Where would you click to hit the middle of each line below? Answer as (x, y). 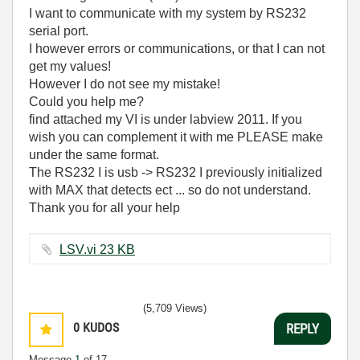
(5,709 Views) (175, 308)
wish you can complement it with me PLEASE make (176, 137)
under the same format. (94, 155)
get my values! (70, 66)
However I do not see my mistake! (125, 84)
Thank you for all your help (104, 208)
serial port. (59, 31)
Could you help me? (86, 102)
